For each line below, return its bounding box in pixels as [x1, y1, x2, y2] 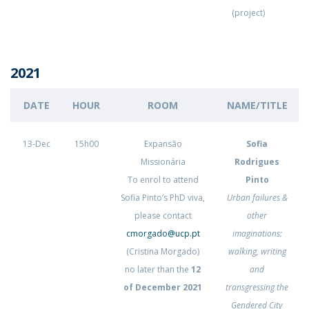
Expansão [143, 138, 182, 150]
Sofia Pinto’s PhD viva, [121, 192, 205, 203]
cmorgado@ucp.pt [126, 228, 200, 239]
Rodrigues [235, 156, 279, 168]
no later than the [125, 263, 191, 275]
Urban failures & [226, 192, 288, 203]
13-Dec [22, 138, 50, 150]
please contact [134, 210, 192, 221]
